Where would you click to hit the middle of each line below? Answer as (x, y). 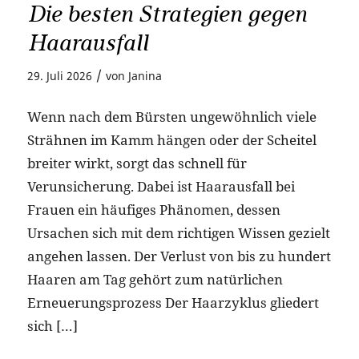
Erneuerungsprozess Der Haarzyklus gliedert (173, 303)
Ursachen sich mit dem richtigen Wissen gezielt (178, 233)
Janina (145, 75)
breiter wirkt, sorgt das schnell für (137, 163)
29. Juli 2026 (59, 75)
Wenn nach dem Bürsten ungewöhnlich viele (171, 117)
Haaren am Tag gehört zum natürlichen (155, 280)
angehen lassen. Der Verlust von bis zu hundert (179, 256)
